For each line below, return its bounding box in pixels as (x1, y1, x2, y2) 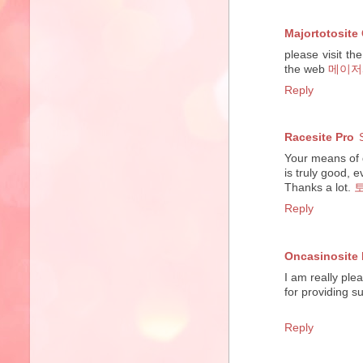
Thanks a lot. (284, 181, 354, 194)
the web (284, 62, 328, 75)
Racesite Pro (284, 131, 354, 144)
